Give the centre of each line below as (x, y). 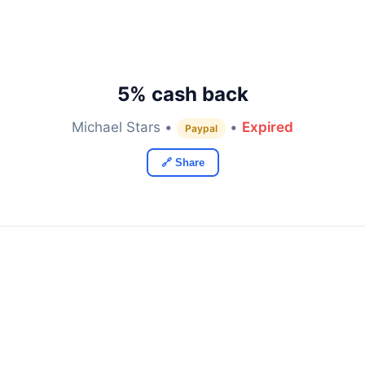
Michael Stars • (124, 127)
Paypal (201, 128)
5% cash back (182, 94)
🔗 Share (182, 163)
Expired (268, 127)
